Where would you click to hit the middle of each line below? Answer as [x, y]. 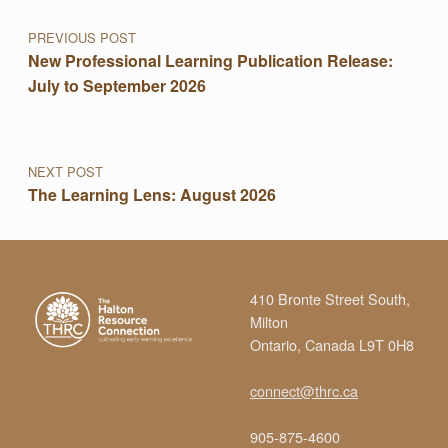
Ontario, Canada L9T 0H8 [331, 344]
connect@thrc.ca [303, 390]
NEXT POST [65, 172]
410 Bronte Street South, [329, 298]
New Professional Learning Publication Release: [210, 61]
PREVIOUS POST [81, 38]
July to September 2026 [116, 86]
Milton [268, 321]
